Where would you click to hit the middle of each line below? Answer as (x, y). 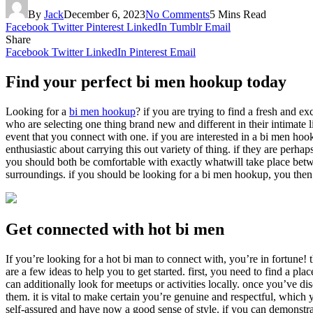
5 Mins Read (238, 14)
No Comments (177, 14)
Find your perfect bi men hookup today (146, 81)
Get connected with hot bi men (115, 229)
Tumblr (186, 27)
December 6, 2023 (104, 14)
